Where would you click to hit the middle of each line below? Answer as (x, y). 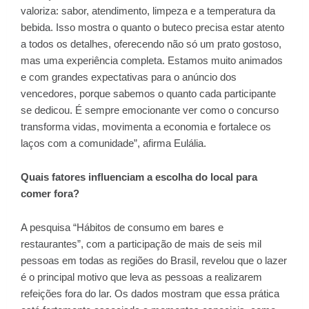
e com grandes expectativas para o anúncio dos (129, 77)
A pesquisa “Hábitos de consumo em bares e (122, 227)
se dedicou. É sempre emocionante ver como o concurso (150, 110)
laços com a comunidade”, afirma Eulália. (113, 143)
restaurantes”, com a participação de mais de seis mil (141, 244)
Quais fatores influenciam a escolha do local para (139, 177)
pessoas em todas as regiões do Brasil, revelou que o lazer (154, 260)
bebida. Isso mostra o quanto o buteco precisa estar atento (152, 27)
